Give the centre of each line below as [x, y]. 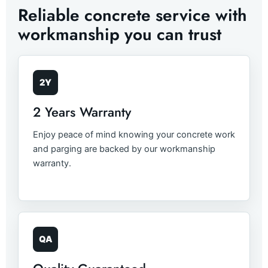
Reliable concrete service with [133, 16]
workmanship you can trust [120, 35]
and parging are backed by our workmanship [124, 149]
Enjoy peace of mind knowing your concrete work [134, 135]
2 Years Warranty [82, 112]
